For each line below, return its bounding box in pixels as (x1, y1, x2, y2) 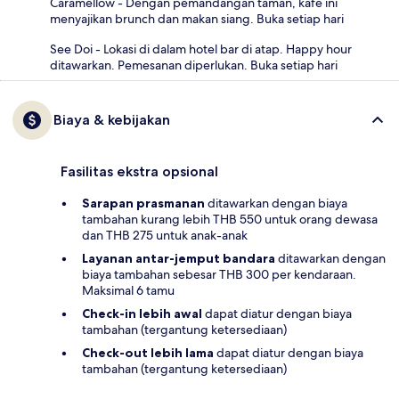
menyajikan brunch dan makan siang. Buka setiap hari (50, 10, 344, 27)
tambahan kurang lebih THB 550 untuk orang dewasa (82, 210, 378, 227)
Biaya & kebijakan (53, 110, 170, 128)
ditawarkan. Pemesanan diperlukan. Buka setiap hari (50, 56, 338, 73)
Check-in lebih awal (82, 305, 202, 322)
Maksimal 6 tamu (82, 281, 175, 298)
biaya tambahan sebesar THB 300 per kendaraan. (82, 265, 356, 282)
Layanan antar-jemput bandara (82, 249, 275, 266)
